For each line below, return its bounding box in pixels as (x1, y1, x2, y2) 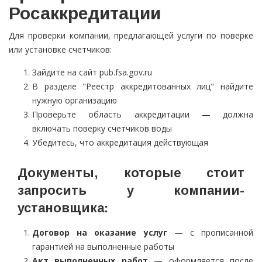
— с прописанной (167, 227, 253, 239)
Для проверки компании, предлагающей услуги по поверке (9, 30, 253, 42)
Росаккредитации (9, 4, 161, 23)
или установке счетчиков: (9, 44, 112, 56)
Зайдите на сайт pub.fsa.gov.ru (32, 67, 152, 78)
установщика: (18, 201, 108, 216)
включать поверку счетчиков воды (32, 123, 172, 135)
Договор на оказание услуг (32, 227, 167, 239)
